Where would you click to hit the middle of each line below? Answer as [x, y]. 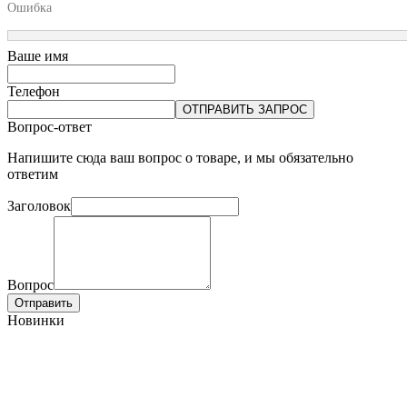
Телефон [34, 91]
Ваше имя [38, 55]
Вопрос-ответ [50, 126]
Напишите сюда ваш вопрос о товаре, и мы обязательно [180, 157]
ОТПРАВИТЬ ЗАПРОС [245, 109]
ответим [33, 174]
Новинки [36, 320]
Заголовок [39, 205]
